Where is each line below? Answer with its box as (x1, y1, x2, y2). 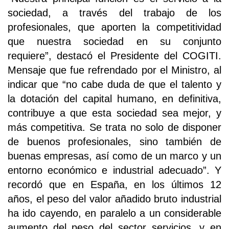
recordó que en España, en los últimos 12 (8, 178, 221, 190)
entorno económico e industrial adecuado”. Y (8, 164, 221, 176)
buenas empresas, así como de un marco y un (8, 150, 221, 162)
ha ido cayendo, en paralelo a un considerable (8, 207, 221, 219)
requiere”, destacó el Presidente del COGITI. (8, 50, 221, 61)
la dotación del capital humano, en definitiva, (8, 93, 221, 104)
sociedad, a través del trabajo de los (8, 7, 221, 18)
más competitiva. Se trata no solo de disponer (8, 121, 221, 133)
